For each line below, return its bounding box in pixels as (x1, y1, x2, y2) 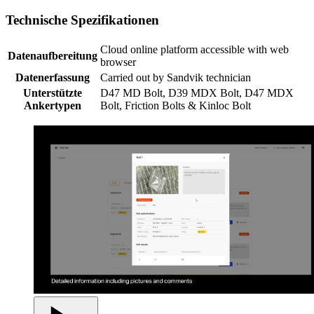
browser (100, 55, 136, 68)
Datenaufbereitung (8, 49, 97, 62)
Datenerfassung (15, 71, 90, 83)
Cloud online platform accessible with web (100, 43, 289, 55)
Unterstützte (23, 86, 82, 99)
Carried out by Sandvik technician (100, 71, 251, 83)
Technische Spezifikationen (6, 12, 159, 27)
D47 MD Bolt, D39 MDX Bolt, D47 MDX (100, 86, 294, 99)
